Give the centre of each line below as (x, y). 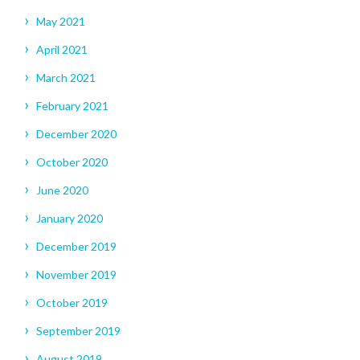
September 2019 (78, 331)
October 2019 (72, 303)
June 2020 (62, 190)
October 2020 (72, 162)
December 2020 (76, 134)
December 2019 (76, 247)
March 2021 (66, 78)
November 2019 (76, 275)
